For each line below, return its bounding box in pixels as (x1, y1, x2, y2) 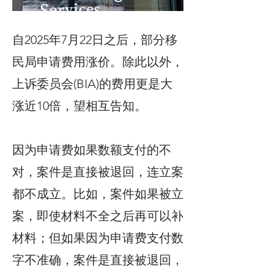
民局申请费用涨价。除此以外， (12, 54, 183, 69)
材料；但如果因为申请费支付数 (12, 231, 183, 245)
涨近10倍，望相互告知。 (12, 98, 147, 113)
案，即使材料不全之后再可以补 (12, 209, 183, 223)
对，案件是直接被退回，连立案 (12, 165, 183, 179)
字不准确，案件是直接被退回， (12, 253, 183, 267)
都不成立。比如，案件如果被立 (12, 187, 183, 201)
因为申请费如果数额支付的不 (12, 143, 171, 157)
